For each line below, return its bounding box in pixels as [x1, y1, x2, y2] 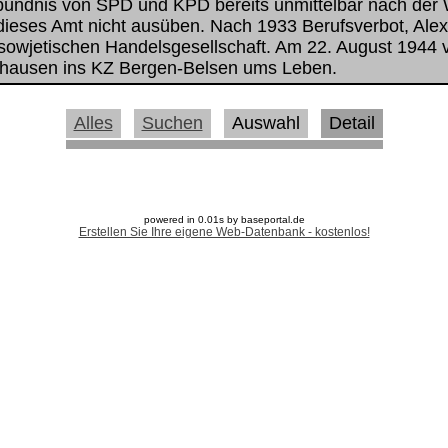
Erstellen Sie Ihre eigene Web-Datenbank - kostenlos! [78, 225, 370, 240]
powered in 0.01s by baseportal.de [143, 214, 305, 226]
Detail [328, 113, 375, 134]
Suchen [141, 113, 203, 134]
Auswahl [231, 113, 300, 134]
